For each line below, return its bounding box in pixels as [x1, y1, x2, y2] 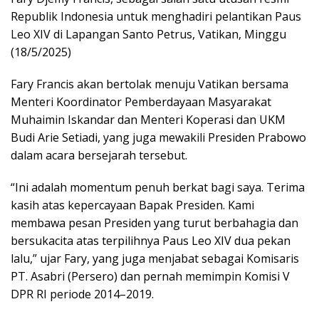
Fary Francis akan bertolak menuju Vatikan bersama [11, 75, 288, 92]
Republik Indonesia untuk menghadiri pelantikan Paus [11, 8, 301, 24]
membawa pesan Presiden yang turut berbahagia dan [11, 214, 298, 231]
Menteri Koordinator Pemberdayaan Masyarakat [11, 93, 271, 110]
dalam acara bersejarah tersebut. [11, 147, 187, 163]
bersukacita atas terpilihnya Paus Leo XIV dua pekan [11, 232, 291, 249]
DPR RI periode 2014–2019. [11, 286, 154, 302]
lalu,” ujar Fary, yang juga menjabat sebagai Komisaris [11, 250, 299, 266]
